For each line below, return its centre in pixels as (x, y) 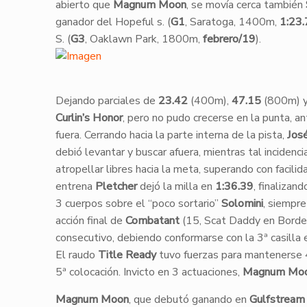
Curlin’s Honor (89, 118)
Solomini (242, 204)
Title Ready (127, 255)
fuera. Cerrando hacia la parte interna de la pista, (171, 135)
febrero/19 (229, 39)
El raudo (76, 255)
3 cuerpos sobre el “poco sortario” (138, 204)
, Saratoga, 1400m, (232, 22)
